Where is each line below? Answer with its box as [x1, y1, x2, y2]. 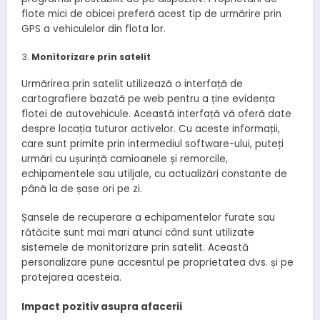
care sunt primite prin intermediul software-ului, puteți [21, 137, 284, 151]
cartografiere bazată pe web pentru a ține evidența [21, 92, 275, 106]
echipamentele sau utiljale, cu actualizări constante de [21, 167, 287, 181]
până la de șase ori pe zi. [21, 182, 142, 196]
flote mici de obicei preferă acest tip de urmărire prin [21, 7, 281, 21]
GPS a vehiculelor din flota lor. [21, 22, 166, 36]
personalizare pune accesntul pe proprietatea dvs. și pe [21, 256, 294, 270]
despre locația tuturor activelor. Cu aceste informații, [21, 122, 280, 136]
